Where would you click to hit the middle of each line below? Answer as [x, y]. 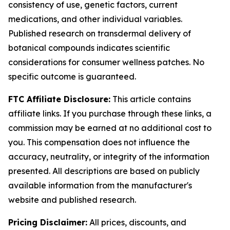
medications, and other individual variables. [95, 19]
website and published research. [72, 200]
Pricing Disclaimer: [48, 222]
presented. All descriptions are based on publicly [104, 171]
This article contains [151, 99]
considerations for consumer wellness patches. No [106, 62]
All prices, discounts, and [137, 222]
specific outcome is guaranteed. [72, 76]
